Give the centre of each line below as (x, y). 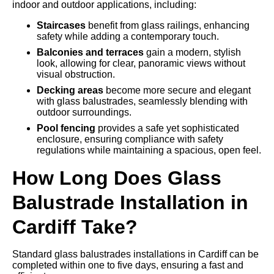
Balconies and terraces (90, 52)
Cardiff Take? (75, 227)
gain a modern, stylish (192, 52)
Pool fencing (66, 128)
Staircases (61, 25)
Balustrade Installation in (130, 202)
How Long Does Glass (117, 178)
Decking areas (70, 90)
